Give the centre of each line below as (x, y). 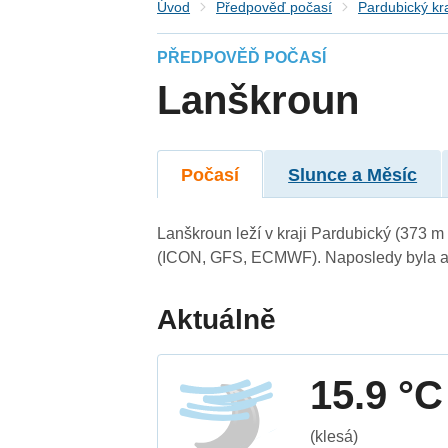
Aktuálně (217, 319)
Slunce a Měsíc (353, 174)
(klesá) (334, 436)
